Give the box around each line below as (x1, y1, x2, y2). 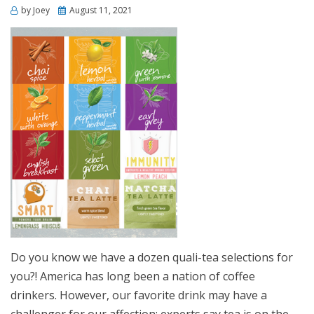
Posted (57, 4, 86, 15)
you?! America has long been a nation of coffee (11, 268, 255, 284)
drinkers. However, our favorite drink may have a (11, 287, 267, 303)
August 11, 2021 (69, 4, 132, 16)
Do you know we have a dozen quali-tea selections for (11, 250, 293, 265)
